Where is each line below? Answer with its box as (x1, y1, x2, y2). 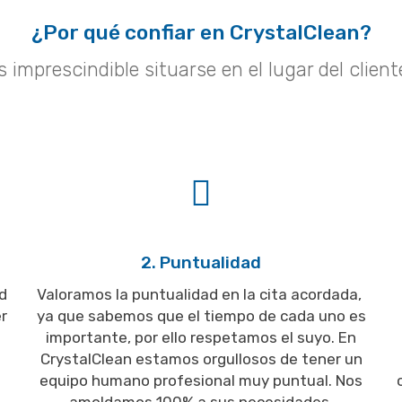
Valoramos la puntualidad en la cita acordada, (37, 285, 365, 304)
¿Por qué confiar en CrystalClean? (31, 20, 371, 46)
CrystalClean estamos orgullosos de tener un (39, 350, 363, 369)
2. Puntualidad (141, 252, 261, 274)
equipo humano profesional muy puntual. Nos (39, 371, 363, 390)
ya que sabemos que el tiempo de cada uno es (36, 307, 366, 326)
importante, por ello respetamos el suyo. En (46, 328, 356, 347)
